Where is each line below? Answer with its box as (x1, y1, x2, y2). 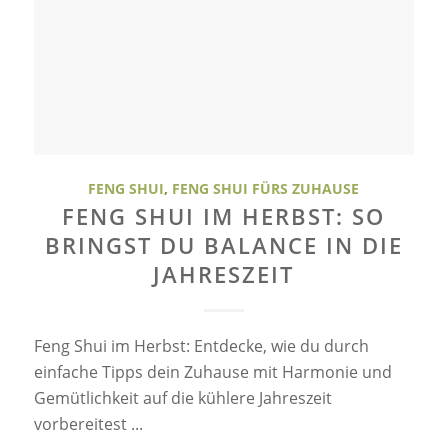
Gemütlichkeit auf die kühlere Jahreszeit (33, 386, 332, 409)
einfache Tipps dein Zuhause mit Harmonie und (33, 360, 392, 383)
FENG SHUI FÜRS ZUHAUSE (172, 178, 360, 198)
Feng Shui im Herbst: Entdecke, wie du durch (33, 334, 369, 357)
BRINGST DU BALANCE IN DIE (44, 229, 403, 261)
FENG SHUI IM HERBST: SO (62, 200, 386, 232)
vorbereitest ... (33, 412, 143, 435)
